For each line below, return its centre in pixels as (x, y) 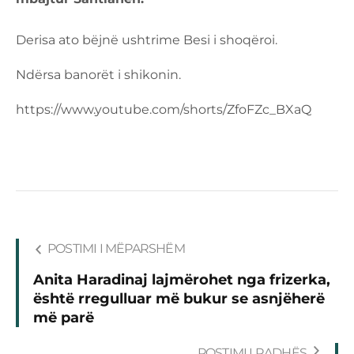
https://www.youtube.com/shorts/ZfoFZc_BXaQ (164, 109)
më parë (64, 317)
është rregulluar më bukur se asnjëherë (179, 298)
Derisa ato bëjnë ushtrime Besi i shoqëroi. (147, 40)
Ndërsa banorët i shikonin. (98, 74)
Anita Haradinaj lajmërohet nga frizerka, (182, 279)
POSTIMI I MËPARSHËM (116, 248)
